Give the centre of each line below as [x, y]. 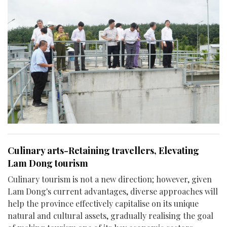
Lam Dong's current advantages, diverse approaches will [113, 191]
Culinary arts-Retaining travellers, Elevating [103, 150]
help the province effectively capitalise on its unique [103, 203]
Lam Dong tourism [48, 163]
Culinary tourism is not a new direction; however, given [110, 179]
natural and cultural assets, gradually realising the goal [110, 215]
